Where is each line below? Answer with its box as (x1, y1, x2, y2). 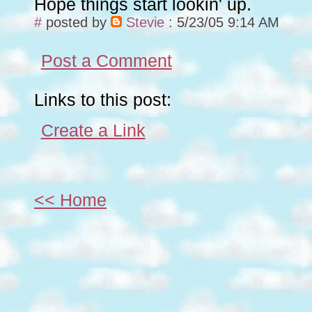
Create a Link (40, 120, 146, 140)
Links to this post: (34, 90, 171, 109)
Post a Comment (40, 51, 172, 70)
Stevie (126, 14, 164, 30)
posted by (42, 14, 111, 30)
